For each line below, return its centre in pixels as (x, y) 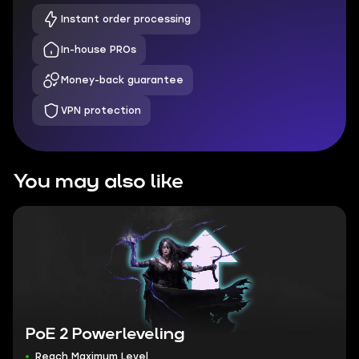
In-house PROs (99, 50)
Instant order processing (126, 19)
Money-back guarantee (122, 80)
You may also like (98, 182)
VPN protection (101, 111)
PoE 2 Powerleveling (105, 334)
